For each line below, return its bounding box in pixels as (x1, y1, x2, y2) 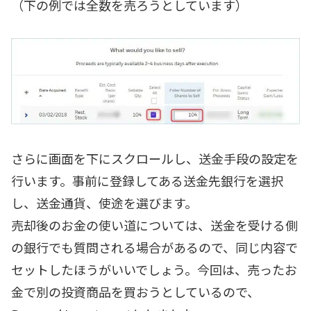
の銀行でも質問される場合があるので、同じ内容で (11, 237, 298, 256)
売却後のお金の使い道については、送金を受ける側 (11, 215, 298, 234)
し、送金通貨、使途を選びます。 (11, 193, 197, 212)
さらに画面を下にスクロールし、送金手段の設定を (11, 149, 299, 167)
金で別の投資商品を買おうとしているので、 (11, 282, 260, 301)
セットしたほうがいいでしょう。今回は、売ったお (11, 260, 297, 278)
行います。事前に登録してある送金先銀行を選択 (11, 171, 283, 190)
